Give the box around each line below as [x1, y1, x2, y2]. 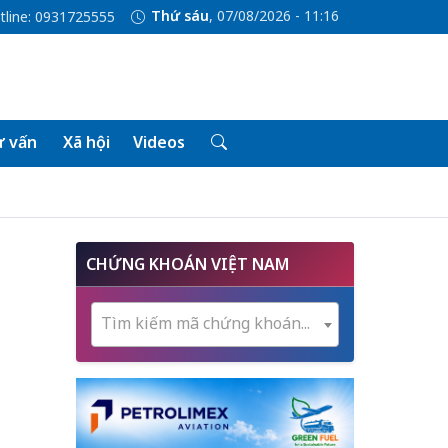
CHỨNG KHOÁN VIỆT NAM [86, 253, 289, 275]
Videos [132, 131, 185, 153]
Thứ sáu [150, 6, 209, 26]
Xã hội [62, 131, 110, 153]
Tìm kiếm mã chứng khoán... [101, 312, 310, 334]
